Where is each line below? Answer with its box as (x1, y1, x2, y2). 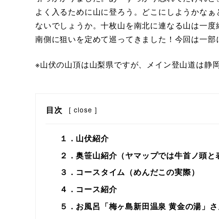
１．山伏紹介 (59, 132, 109, 144)
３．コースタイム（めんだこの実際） (59, 166, 199, 178)
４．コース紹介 (59, 183, 117, 195)
